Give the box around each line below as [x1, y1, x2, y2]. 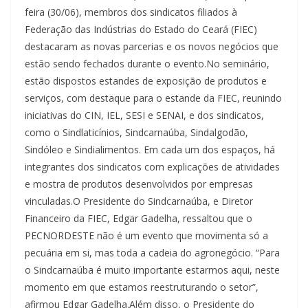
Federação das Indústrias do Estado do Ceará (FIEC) [25, 22, 257, 36]
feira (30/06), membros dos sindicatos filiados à [25, 5, 237, 19]
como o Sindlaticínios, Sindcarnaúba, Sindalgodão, [25, 125, 248, 139]
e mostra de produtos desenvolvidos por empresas [25, 177, 253, 190]
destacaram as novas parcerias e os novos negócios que [25, 39, 278, 53]
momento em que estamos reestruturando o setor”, [25, 280, 258, 294]
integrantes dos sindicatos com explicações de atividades [25, 159, 280, 173]
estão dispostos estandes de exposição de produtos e [25, 74, 267, 87]
